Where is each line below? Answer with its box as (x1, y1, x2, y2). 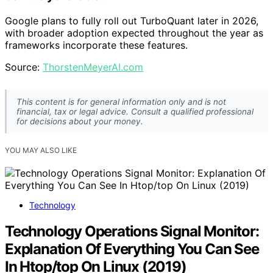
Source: (5, 61, 43, 74)
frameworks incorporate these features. (5, 39, 188, 52)
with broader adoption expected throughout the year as (5, 27, 263, 40)
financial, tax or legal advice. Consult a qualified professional (16, 107, 253, 117)
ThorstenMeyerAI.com (43, 61, 143, 74)
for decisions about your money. (16, 116, 143, 127)
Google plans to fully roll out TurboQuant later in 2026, (5, 15, 258, 27)
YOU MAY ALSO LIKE (5, 146, 77, 155)
